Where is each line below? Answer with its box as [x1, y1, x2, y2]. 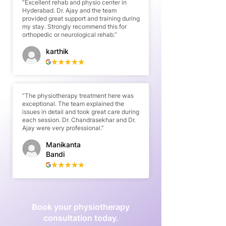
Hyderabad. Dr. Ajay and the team [22, 7, 117, 14]
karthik [46, 47, 69, 55]
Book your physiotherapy [32, 202, 130, 212]
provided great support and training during [22, 15, 140, 22]
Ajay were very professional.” [22, 124, 104, 132]
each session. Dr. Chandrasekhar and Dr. [22, 116, 136, 124]
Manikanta [46, 140, 81, 149]
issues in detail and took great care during [22, 108, 139, 116]
